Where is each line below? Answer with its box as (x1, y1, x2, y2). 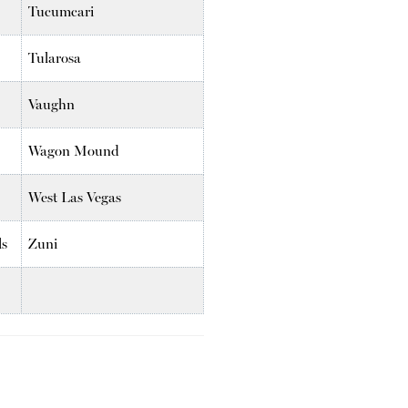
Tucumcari (28, 2, 95, 20)
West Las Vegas (28, 188, 122, 206)
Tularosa (28, 48, 82, 66)
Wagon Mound (28, 141, 120, 159)
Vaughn (28, 95, 76, 113)
